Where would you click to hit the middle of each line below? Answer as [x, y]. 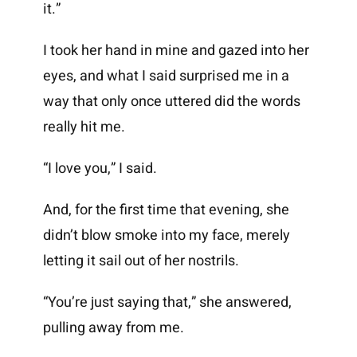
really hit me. [84, 127]
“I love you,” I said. [100, 169]
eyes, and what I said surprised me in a [166, 76]
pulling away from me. [113, 328]
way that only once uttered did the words [171, 102]
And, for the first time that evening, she [166, 210]
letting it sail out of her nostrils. [141, 261]
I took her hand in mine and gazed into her [176, 51]
